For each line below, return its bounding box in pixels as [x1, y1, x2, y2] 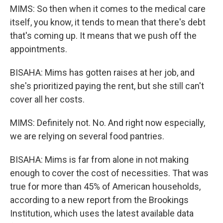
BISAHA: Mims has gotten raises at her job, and [10, 67, 195, 78]
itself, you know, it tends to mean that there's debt [10, 17, 206, 27]
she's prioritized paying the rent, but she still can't [10, 81, 204, 91]
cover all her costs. [10, 94, 85, 105]
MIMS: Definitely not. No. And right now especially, [10, 117, 205, 128]
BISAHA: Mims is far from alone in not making [10, 154, 189, 165]
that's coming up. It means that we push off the [10, 30, 197, 41]
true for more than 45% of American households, [10, 181, 201, 192]
